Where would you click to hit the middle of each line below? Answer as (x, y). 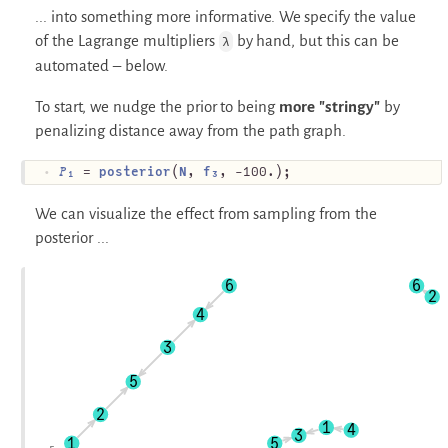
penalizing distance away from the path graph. (191, 131)
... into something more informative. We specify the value (226, 17)
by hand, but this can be (316, 41)
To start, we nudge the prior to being (157, 107)
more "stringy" (330, 107)
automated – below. (101, 66)
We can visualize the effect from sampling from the (206, 214)
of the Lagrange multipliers (127, 41)
